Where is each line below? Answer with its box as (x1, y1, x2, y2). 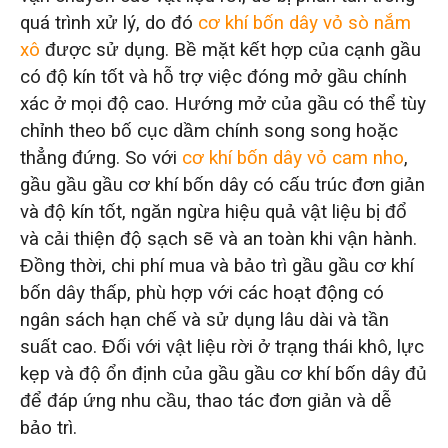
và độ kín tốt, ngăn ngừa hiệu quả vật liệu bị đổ (19, 197, 407, 226)
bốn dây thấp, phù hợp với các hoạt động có (19, 278, 384, 307)
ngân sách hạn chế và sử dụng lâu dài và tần (19, 305, 389, 334)
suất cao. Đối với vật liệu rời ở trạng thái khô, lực (19, 332, 424, 361)
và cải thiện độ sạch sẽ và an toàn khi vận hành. (19, 224, 417, 253)
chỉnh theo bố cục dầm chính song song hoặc (19, 116, 398, 145)
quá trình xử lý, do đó (19, 8, 198, 37)
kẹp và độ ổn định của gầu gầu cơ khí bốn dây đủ (19, 359, 427, 388)
